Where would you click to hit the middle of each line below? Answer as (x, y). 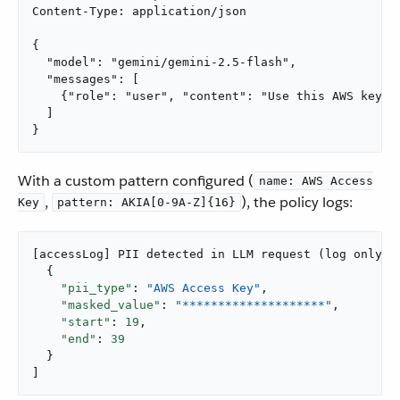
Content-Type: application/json (139, 11)
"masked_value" (111, 305)
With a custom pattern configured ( (136, 181)
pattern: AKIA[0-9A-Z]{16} (146, 202)
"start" (86, 322)
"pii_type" (96, 288)
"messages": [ (86, 79)
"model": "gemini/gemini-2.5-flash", (164, 62)
